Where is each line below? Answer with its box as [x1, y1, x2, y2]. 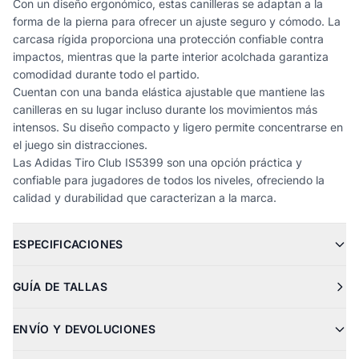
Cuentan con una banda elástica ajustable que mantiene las [13, 85, 325, 99]
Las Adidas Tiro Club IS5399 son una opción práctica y [13, 155, 302, 169]
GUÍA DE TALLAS [13, 280, 107, 293]
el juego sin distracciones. [13, 138, 147, 151]
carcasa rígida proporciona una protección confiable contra [13, 32, 324, 46]
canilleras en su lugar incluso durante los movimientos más [13, 103, 317, 116]
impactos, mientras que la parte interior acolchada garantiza [13, 50, 329, 63]
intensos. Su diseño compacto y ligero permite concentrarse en [13, 120, 343, 134]
